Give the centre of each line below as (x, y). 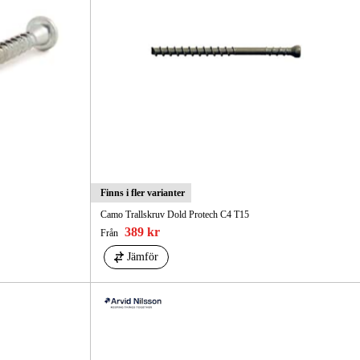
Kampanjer (263, 38)
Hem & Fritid (123, 38)
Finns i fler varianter (142, 192)
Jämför (142, 256)
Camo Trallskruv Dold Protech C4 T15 (174, 214)
